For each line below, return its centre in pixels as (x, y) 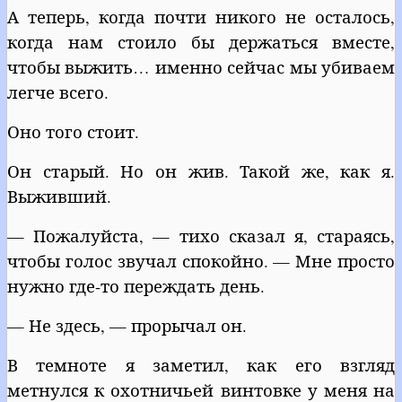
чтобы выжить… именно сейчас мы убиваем (201, 66)
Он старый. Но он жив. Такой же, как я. (201, 170)
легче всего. (58, 92)
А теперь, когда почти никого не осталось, (201, 16)
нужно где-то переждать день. (136, 285)
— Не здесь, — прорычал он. (127, 325)
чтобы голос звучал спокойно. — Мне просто (201, 260)
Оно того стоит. (73, 131)
